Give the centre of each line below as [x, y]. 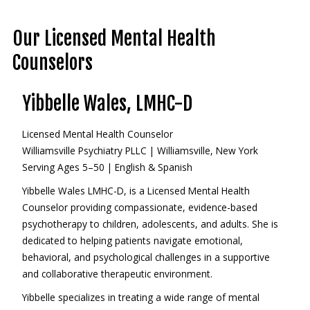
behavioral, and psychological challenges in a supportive [146, 257]
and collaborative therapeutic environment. [117, 274]
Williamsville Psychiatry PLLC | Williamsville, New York [140, 151]
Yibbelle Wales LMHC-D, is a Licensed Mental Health [136, 191]
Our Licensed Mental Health [114, 38]
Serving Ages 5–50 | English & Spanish [107, 167]
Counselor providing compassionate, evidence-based [139, 207]
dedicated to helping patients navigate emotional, [132, 240]
